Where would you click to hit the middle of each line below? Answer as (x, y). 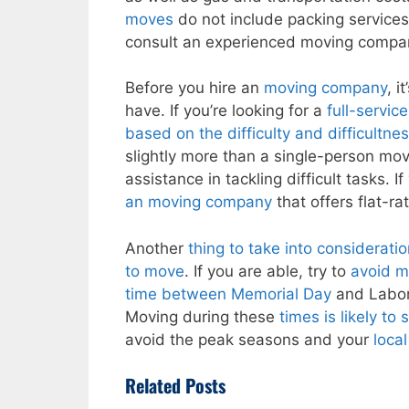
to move (155, 271)
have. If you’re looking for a (226, 111)
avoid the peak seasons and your (249, 339)
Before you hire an (194, 88)
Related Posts (175, 386)
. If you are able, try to (267, 271)
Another (157, 248)
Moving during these (202, 316)
